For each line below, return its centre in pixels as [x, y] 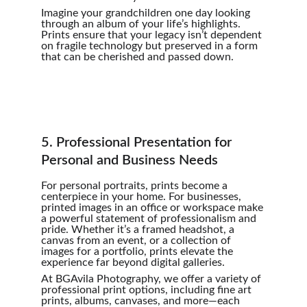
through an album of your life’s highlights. [142, 24]
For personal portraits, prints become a [136, 186]
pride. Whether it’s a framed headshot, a [139, 230]
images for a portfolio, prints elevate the [138, 251]
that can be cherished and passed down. [137, 57]
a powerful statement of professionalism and [150, 219]
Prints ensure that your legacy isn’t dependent [153, 35]
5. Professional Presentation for [138, 143]
